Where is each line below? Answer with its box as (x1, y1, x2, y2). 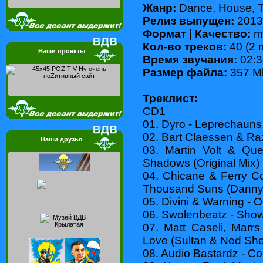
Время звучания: (143, 53, 237, 66)
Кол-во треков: (143, 40, 227, 53)
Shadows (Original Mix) (143, 156, 259, 169)
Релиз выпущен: (143, 14, 234, 27)
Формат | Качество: (143, 27, 251, 40)
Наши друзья (41, 136, 82, 143)
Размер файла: (143, 66, 227, 79)
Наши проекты (38, 48, 85, 55)
